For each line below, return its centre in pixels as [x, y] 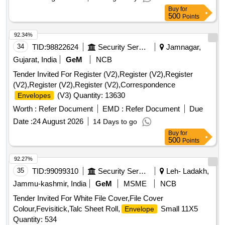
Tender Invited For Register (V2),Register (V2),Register [103, 74]
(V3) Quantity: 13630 [90, 95]
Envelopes [34, 96]
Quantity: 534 [35, 219]
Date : [23, 122]
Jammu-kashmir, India [50, 184]
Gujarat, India [35, 60]
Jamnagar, [183, 47]
